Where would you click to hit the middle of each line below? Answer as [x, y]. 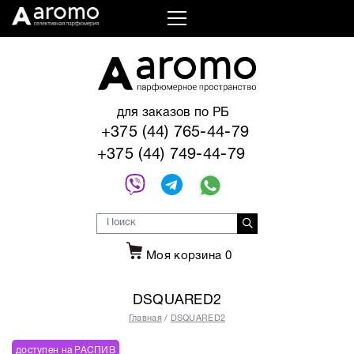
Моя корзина [186, 256]
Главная [145, 318]
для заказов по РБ [173, 113]
